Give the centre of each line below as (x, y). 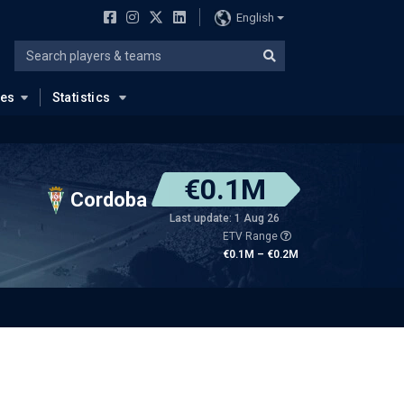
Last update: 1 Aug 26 (225, 218)
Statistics (81, 97)
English (255, 17)
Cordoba (109, 199)
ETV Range (252, 236)
